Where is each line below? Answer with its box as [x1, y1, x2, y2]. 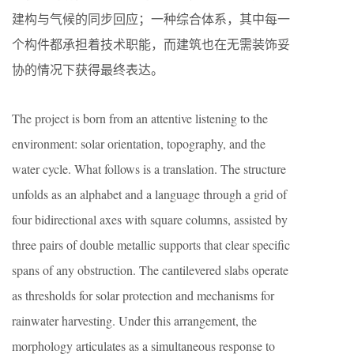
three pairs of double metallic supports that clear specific [12, 235, 290, 253]
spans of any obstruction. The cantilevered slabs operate [12, 261, 288, 278]
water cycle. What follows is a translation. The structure [12, 160, 286, 177]
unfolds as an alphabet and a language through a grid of [12, 185, 287, 202]
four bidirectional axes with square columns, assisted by [12, 210, 288, 228]
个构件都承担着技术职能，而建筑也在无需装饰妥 [12, 35, 290, 52]
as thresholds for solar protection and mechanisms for [12, 286, 274, 303]
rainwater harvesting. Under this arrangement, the [12, 311, 257, 329]
